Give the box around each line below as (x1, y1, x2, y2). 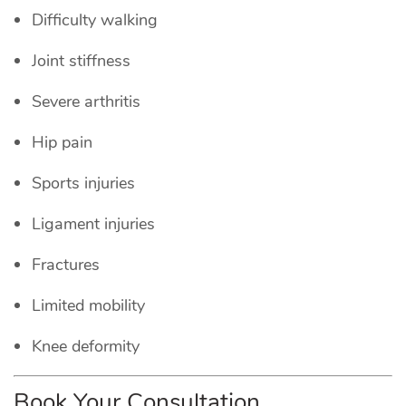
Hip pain (32, 130, 92, 153)
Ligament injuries (32, 212, 155, 235)
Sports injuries (32, 171, 135, 194)
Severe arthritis (32, 90, 140, 112)
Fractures (32, 253, 100, 275)
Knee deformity (32, 334, 140, 357)
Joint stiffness (32, 49, 130, 72)
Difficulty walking (32, 8, 158, 31)
